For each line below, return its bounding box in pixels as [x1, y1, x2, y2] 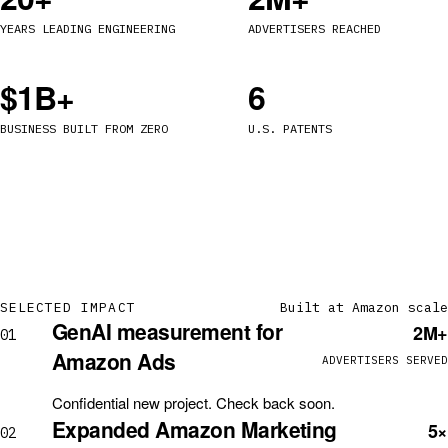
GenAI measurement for [52, 316, 282, 346]
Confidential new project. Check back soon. [52, 392, 335, 413]
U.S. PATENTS [248, 121, 332, 136]
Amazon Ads [52, 346, 176, 376]
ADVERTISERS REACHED [248, 21, 381, 36]
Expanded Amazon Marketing [52, 414, 337, 444]
